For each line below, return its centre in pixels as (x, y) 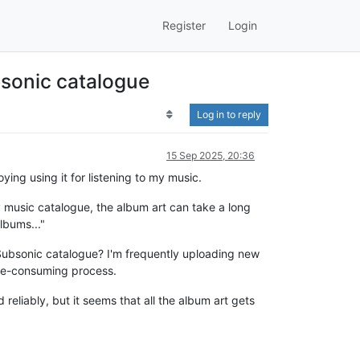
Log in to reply (229, 114)
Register (184, 26)
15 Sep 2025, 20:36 (211, 155)
